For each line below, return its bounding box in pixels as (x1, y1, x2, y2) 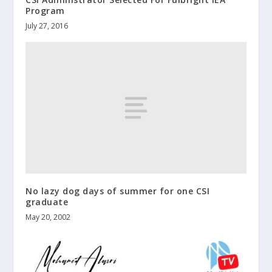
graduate (25, 196, 69, 208)
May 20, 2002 (25, 212, 71, 223)
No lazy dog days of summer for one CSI (25, 185, 210, 197)
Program (25, 4, 65, 16)
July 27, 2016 (25, 20, 69, 31)
